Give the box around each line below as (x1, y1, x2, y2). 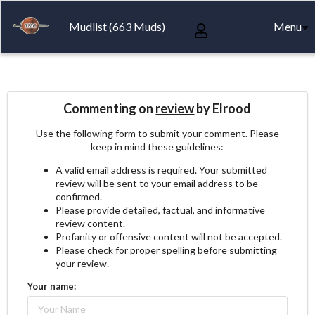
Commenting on (63, 100, 156, 116)
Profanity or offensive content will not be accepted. (55, 230, 282, 243)
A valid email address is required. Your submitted (55, 163, 267, 176)
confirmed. (55, 190, 102, 202)
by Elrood (194, 100, 252, 116)
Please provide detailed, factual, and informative (55, 203, 265, 216)
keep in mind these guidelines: (91, 140, 224, 153)
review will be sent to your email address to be (55, 176, 258, 189)
